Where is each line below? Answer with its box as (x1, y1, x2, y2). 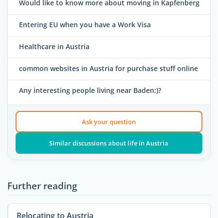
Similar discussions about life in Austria (49, 138, 169, 147)
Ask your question (82, 117, 136, 126)
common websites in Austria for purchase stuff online (19, 64, 198, 73)
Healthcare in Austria (19, 42, 90, 52)
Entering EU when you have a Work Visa (19, 20, 151, 30)
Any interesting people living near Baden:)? (19, 86, 161, 95)
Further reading (7, 179, 77, 192)
